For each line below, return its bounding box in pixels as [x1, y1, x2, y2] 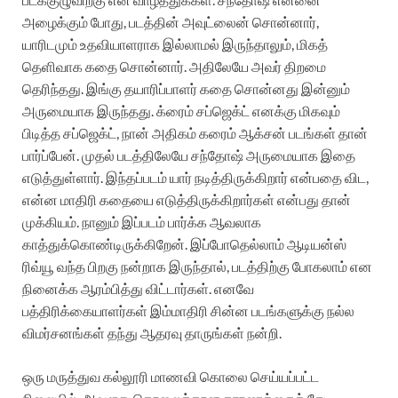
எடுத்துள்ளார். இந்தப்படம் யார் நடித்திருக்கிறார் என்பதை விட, [22, 168, 369, 186]
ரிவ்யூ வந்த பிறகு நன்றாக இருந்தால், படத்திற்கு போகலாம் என [22, 257, 372, 275]
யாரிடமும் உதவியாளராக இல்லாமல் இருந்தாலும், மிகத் [22, 35, 328, 52]
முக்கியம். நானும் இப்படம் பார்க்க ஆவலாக [22, 212, 261, 230]
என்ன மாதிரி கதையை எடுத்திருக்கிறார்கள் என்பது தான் [22, 190, 351, 208]
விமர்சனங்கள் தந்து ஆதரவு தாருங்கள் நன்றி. [22, 323, 282, 341]
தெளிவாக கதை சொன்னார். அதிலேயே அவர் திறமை [22, 57, 326, 75]
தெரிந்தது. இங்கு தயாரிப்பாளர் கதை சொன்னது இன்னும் [22, 79, 350, 97]
